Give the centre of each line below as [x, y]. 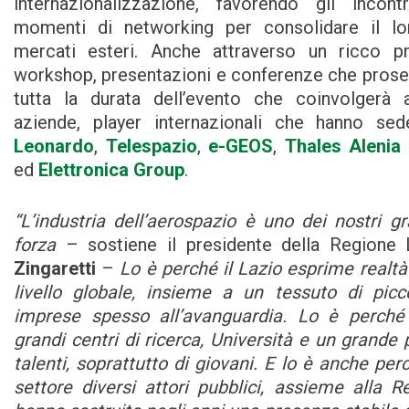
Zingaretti [55, 269]
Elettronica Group [111, 170]
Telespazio [151, 147]
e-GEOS [241, 147]
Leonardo [54, 147]
